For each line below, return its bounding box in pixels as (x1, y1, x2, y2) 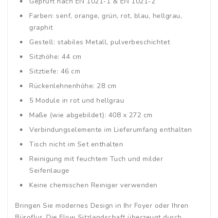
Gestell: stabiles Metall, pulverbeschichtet (29, 37, 170, 47)
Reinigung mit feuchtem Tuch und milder (29, 154, 163, 163)
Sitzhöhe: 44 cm (29, 52, 82, 61)
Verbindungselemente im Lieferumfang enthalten (29, 125, 192, 134)
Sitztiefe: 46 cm (29, 66, 80, 76)
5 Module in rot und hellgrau (29, 95, 124, 105)
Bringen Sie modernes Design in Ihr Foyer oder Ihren (15, 200, 189, 210)
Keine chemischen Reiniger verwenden (29, 180, 158, 190)
